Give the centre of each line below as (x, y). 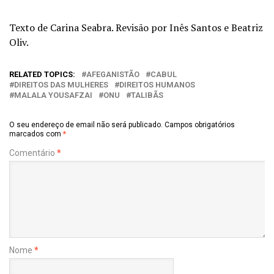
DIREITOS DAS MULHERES (61, 84)
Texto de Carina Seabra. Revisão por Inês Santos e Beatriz (136, 27)
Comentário (33, 153)
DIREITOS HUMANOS (157, 84)
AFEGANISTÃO (113, 74)
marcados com (36, 134)
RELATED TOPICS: (42, 74)
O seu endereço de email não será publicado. (86, 124)
